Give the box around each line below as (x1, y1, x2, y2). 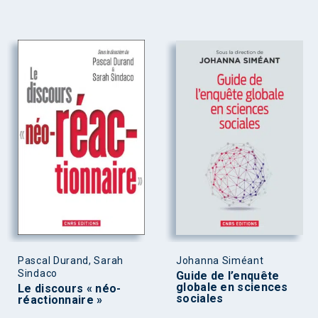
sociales (176, 292, 224, 305)
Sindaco (18, 268, 57, 279)
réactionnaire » (18, 293, 103, 307)
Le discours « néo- (18, 282, 121, 295)
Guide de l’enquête (176, 269, 280, 283)
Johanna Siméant (176, 255, 264, 266)
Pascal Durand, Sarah (18, 255, 124, 266)
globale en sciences (176, 280, 288, 294)
